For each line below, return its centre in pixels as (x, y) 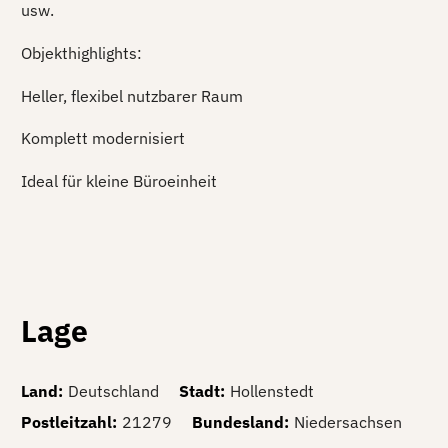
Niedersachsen (348, 422)
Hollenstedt (272, 391)
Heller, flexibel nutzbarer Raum (132, 95)
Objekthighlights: (81, 52)
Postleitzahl (66, 422)
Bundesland (238, 422)
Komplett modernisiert (103, 138)
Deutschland (113, 391)
